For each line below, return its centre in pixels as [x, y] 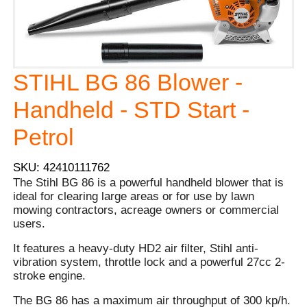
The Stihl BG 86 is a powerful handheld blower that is [149, 183]
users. [29, 224]
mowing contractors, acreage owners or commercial [146, 210]
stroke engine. [51, 276]
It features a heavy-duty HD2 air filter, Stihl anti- [136, 249]
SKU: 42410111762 [62, 168]
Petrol [44, 137]
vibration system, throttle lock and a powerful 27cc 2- [149, 262]
